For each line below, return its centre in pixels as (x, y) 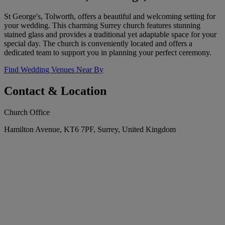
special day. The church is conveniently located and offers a (98, 44)
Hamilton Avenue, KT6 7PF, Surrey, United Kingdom (90, 130)
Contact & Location (55, 91)
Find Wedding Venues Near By (54, 70)
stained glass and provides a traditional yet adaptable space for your (110, 35)
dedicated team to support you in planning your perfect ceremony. (108, 53)
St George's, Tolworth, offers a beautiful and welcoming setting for (110, 17)
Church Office (27, 113)
